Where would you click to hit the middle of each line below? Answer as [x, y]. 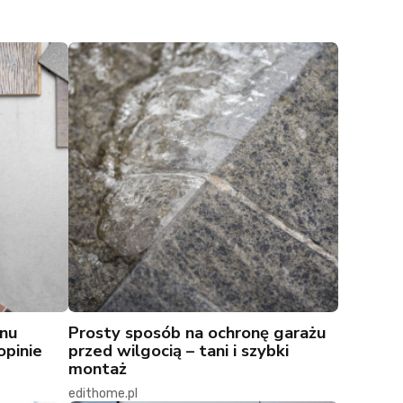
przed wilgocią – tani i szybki [179, 351]
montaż [98, 369]
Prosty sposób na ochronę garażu [197, 333]
